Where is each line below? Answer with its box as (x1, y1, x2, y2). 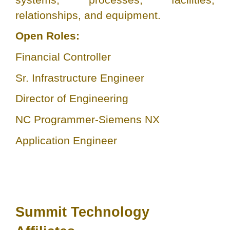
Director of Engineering (15, 92, 128, 105)
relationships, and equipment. (15, 9, 161, 21)
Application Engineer (15, 134, 117, 146)
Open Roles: (15, 30, 80, 42)
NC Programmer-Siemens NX (15, 113, 160, 126)
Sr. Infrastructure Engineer (15, 71, 144, 84)
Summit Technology (15, 204, 149, 220)
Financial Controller (15, 51, 111, 63)
